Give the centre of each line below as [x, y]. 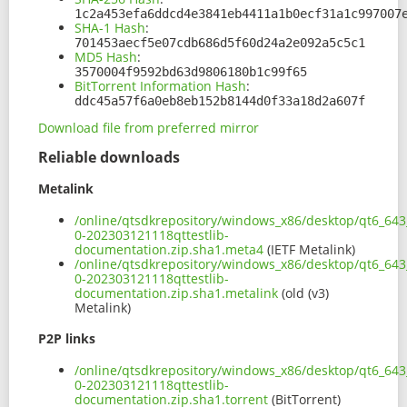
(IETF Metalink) [309, 249]
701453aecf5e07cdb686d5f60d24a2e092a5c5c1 [220, 43]
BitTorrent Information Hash [160, 86]
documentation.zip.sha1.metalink [176, 293]
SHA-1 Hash [110, 28]
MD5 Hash [106, 57]
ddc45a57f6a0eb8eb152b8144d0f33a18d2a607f [220, 101]
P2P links [67, 339]
